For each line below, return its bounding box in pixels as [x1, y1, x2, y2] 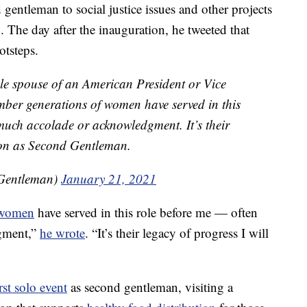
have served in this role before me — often [34, 204, 258, 221]
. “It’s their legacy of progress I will [85, 224, 269, 242]
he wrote [40, 224, 85, 242]
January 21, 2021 [61, 170, 156, 188]
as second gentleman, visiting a [67, 278, 233, 296]
